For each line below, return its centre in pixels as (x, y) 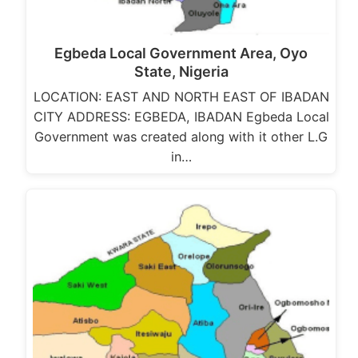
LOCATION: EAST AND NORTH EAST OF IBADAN (181, 96)
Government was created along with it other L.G (181, 136)
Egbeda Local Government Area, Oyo (181, 53)
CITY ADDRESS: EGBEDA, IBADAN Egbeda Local (181, 116)
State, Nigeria (181, 71)
